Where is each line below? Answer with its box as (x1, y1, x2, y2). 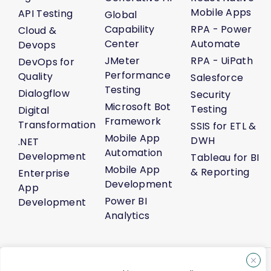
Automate (191, 36, 241, 51)
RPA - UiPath (191, 53, 253, 68)
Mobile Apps (191, 5, 252, 19)
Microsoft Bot (104, 99, 171, 114)
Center (104, 36, 140, 51)
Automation (104, 145, 163, 160)
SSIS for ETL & (191, 119, 256, 133)
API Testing (18, 6, 73, 21)
